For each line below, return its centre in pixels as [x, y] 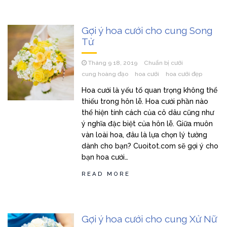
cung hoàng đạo [105, 74]
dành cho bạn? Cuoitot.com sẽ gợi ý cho [150, 146]
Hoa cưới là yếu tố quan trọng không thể [150, 90]
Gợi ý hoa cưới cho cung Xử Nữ [149, 219]
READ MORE [106, 174]
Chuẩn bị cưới [164, 63]
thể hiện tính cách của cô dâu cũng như [148, 112]
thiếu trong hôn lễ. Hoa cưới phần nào [145, 101]
